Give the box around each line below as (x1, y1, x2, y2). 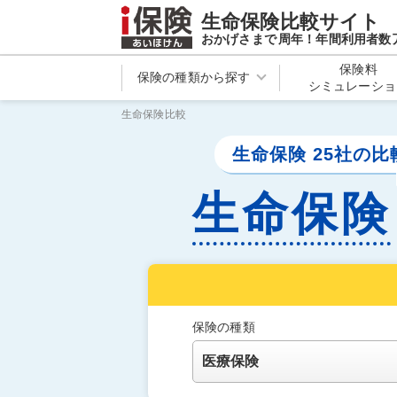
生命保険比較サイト (201, 10, 381, 33)
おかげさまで (201, 31, 276, 46)
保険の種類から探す (136, 70, 251, 85)
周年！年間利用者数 (277, 31, 392, 46)
